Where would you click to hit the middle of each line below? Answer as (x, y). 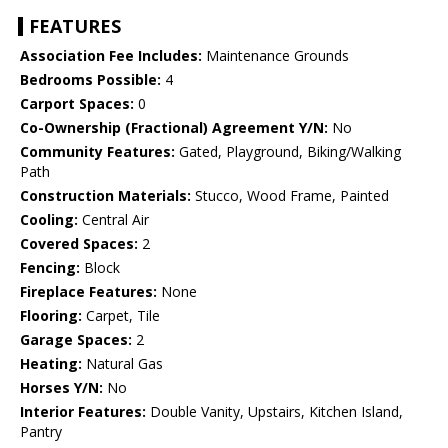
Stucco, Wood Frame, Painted (290, 196)
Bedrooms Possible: (90, 80)
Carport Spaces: (77, 104)
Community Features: (97, 152)
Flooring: (51, 316)
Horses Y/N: (61, 388)
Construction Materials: (105, 196)
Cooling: (49, 220)
